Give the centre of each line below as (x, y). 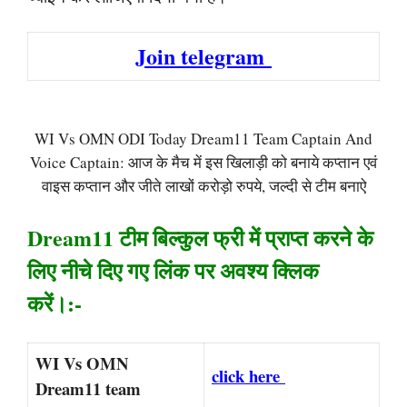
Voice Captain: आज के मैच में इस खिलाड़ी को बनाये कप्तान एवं (203, 162)
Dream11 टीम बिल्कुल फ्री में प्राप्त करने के (200, 237)
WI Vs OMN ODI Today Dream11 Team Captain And (203, 139)
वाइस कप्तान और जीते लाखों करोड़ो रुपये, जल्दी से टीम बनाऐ (203, 186)
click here (248, 376)
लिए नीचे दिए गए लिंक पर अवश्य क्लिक (173, 270)
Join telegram (203, 56)
